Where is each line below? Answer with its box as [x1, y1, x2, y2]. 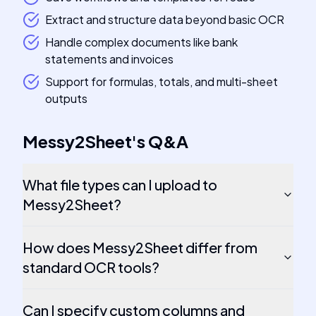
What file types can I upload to [23, 176, 217, 193]
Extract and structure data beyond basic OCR [45, 12, 284, 27]
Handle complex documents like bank [45, 35, 238, 49]
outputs [45, 91, 87, 106]
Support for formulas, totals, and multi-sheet [45, 74, 278, 89]
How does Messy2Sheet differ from [23, 238, 257, 256]
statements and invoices [45, 51, 174, 66]
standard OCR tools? [23, 258, 159, 276]
